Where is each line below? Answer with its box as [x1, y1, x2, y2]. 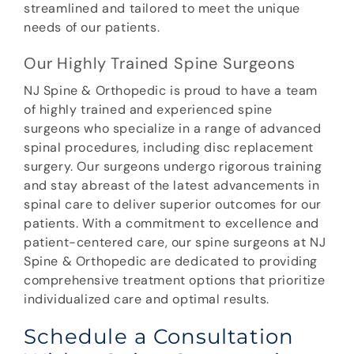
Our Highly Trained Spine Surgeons [24, 53, 296, 74]
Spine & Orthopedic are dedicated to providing [24, 253, 318, 270]
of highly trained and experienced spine [24, 101, 273, 119]
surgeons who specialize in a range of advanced [24, 120, 322, 137]
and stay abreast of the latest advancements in [24, 177, 320, 194]
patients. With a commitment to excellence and [24, 215, 320, 232]
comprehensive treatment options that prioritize [24, 272, 326, 289]
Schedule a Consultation [24, 324, 294, 350]
